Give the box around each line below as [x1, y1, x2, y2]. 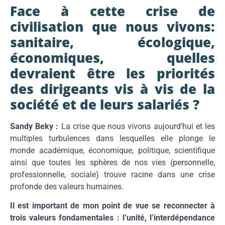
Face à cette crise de [10, 2, 215, 20]
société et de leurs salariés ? [10, 95, 203, 114]
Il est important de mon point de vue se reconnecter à [10, 201, 215, 211]
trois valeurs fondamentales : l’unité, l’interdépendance [10, 213, 215, 223]
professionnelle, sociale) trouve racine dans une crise [10, 169, 215, 179]
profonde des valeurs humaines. [10, 181, 124, 191]
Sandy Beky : [10, 121, 59, 131]
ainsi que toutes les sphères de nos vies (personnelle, [10, 157, 215, 167]
